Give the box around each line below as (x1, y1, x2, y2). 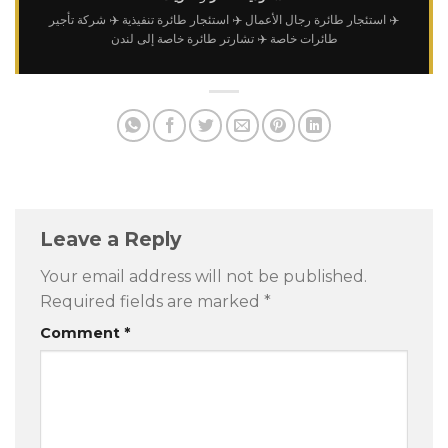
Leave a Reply (40, 227, 186, 252)
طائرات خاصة (269, 31, 338, 46)
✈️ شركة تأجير (49, 12, 119, 27)
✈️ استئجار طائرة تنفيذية (122, 12, 242, 27)
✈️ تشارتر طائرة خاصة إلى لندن (110, 31, 267, 46)
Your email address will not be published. (40, 266, 367, 286)
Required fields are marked (40, 291, 264, 311)
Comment (40, 323, 124, 342)
